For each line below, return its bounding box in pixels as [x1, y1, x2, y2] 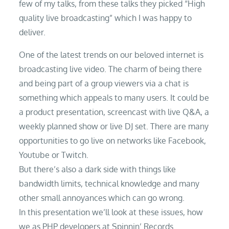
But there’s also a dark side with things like [19, 164, 176, 174]
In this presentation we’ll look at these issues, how [19, 207, 203, 217]
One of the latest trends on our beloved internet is [19, 50, 204, 60]
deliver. [19, 27, 46, 37]
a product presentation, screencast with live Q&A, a [19, 107, 210, 117]
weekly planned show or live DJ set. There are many [19, 121, 209, 131]
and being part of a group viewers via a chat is [19, 78, 189, 88]
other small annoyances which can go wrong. [19, 193, 185, 203]
